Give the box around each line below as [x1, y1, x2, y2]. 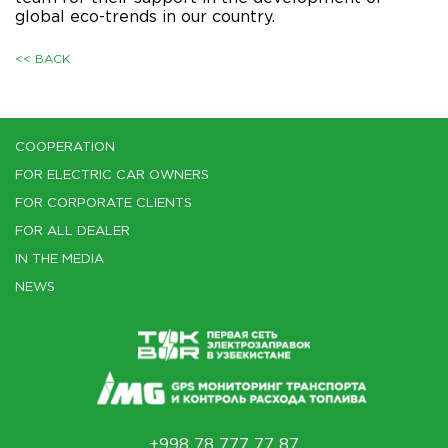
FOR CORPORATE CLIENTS [15, 198, 192, 209]
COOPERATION [15, 142, 115, 153]
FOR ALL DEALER [15, 226, 130, 237]
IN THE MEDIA [15, 254, 104, 265]
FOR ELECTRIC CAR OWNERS [15, 170, 209, 181]
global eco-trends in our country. [15, 9, 275, 25]
